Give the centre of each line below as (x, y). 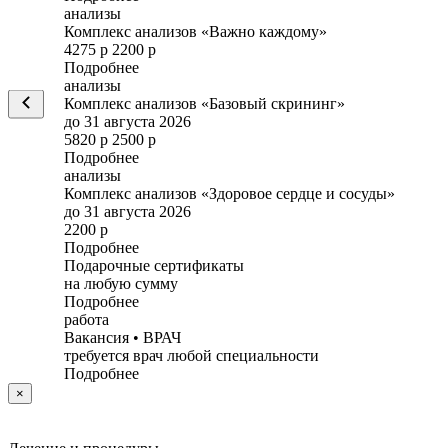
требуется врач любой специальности (191, 355)
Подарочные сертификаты (154, 265)
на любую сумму (121, 283)
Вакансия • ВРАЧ (122, 337)
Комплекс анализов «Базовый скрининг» (204, 103)
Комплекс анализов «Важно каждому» (195, 31)
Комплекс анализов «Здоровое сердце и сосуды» (229, 193)
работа (86, 319)
